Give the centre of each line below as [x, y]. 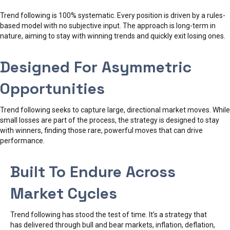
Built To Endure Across [93, 171]
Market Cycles [64, 193]
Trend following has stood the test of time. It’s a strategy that [109, 214]
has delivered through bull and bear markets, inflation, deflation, [113, 225]
